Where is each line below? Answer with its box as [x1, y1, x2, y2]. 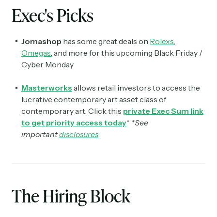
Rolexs [150, 36, 174, 46]
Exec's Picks [12, 3, 93, 28]
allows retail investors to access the [72, 83, 200, 93]
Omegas [21, 48, 51, 58]
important [21, 129, 59, 139]
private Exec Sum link [123, 106, 203, 116]
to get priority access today [21, 118, 126, 128]
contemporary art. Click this [21, 106, 123, 116]
